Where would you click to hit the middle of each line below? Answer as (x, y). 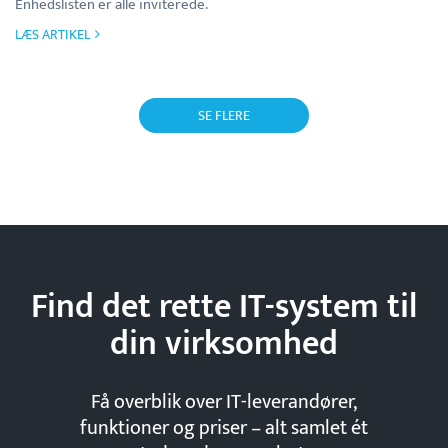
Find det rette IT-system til (224, 307)
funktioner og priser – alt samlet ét (224, 428)
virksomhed (247, 344)
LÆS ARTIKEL (52, 34)
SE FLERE (224, 115)
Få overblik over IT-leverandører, (224, 402)
